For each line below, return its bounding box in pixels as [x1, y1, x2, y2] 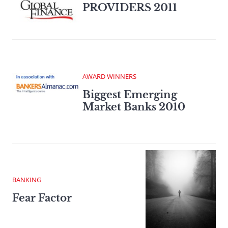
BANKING [12, 175, 41, 184]
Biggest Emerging [82, 88, 177, 101]
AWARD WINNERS [82, 71, 136, 81]
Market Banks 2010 [82, 100, 185, 113]
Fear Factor [12, 191, 72, 204]
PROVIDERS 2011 [82, 2, 177, 14]
